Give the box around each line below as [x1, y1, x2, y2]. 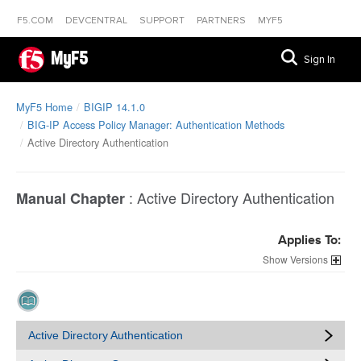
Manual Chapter [16, 188, 125, 209]
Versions [290, 252, 328, 266]
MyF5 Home [16, 99, 73, 114]
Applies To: [278, 234, 341, 247]
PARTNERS [197, 15, 248, 27]
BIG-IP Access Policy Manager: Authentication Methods [27, 117, 284, 132]
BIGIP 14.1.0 [84, 99, 145, 114]
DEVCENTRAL [65, 15, 130, 27]
